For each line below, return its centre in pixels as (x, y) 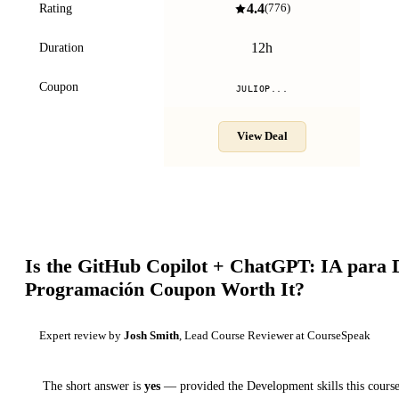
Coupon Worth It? (225, 289)
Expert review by (81, 335)
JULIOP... (262, 88)
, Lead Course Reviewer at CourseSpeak (275, 335)
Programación (85, 289)
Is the (52, 265)
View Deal (262, 136)
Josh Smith (151, 335)
